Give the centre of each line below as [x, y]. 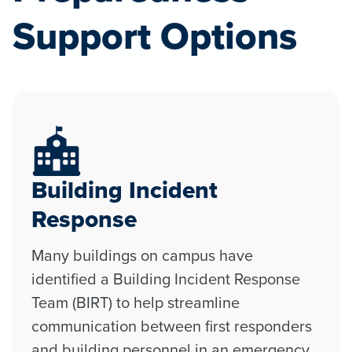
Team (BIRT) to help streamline [136, 302]
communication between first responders [172, 325]
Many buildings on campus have [142, 255]
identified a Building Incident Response [166, 278]
